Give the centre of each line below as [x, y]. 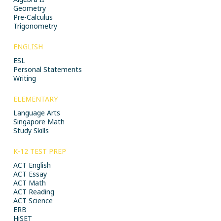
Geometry [29, 8]
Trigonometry [35, 26]
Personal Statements [47, 69]
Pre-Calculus [33, 17]
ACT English [32, 165]
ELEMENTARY [35, 99]
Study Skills [31, 130]
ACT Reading [34, 192]
